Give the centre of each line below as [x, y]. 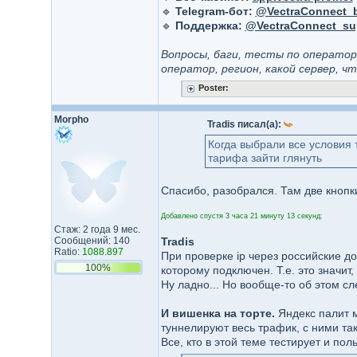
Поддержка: [208, 25]
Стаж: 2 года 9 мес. [97, 229]
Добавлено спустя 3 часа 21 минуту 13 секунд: [241, 216]
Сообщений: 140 [92, 241]
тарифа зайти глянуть [265, 158]
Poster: [213, 88]
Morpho [71, 120]
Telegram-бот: [214, 11]
